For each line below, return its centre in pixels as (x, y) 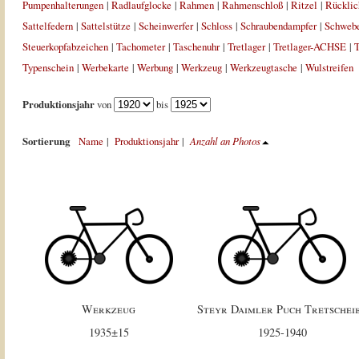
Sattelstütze (105, 26)
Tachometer (140, 46)
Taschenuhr (196, 46)
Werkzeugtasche (263, 67)
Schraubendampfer (278, 26)
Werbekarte (105, 67)
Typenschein (48, 67)
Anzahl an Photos (225, 141)
